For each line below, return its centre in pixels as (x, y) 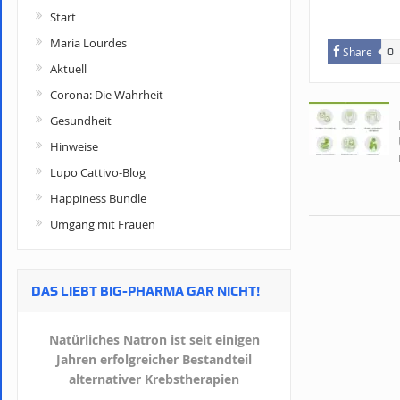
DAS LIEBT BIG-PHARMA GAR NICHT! (146, 291)
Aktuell (68, 69)
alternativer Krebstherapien (154, 379)
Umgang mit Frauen (103, 224)
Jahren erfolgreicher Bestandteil (154, 359)
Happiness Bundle (98, 198)
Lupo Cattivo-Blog (98, 172)
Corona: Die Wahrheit (107, 95)
